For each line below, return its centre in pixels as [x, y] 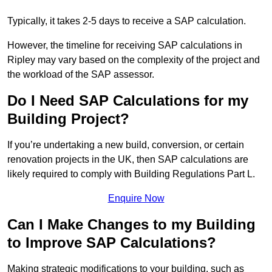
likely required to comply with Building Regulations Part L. [131, 174]
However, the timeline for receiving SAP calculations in [125, 46]
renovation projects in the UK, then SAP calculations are [128, 160]
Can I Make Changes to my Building [131, 225]
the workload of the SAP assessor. [81, 75]
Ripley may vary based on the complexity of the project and [134, 60]
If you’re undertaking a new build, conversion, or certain [126, 145]
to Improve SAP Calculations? [112, 243]
